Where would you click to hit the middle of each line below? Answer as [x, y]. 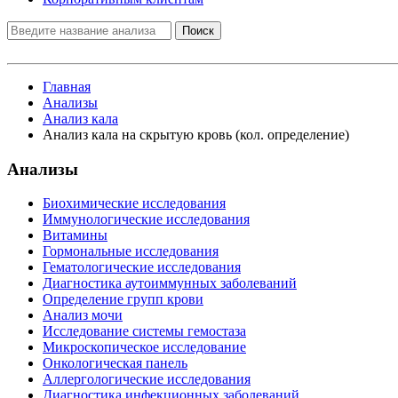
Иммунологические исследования [146, 219]
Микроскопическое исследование [144, 347]
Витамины [75, 235]
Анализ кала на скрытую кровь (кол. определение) [196, 135]
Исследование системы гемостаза [144, 331]
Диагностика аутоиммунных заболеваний [170, 283]
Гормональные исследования [131, 251]
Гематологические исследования [142, 267]
